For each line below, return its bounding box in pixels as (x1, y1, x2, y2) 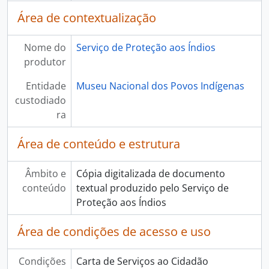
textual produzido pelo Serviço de (76, 181, 229, 195)
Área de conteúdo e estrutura (17, 136, 180, 152)
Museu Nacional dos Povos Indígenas (76, 79, 244, 92)
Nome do (23, 41, 66, 54)
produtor (23, 55, 66, 68)
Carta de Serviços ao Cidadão (76, 255, 208, 268)
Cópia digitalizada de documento (76, 167, 225, 180)
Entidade (25, 79, 66, 92)
